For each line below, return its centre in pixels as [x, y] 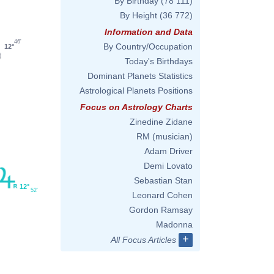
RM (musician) [165, 136]
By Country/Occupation [148, 46]
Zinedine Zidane [161, 122]
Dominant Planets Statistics [140, 76]
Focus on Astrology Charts [136, 107]
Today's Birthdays [159, 61]
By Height [139, 15]
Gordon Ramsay [161, 210]
